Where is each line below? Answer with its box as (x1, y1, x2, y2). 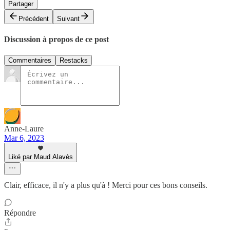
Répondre (4, 208, 36, 218)
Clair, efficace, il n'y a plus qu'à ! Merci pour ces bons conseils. (4, 181, 207, 190)
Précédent (18, 14, 49, 23)
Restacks (60, 56, 88, 65)
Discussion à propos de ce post (4, 34, 109, 44)
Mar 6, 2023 (4, 133, 44, 143)
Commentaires (8, 56, 51, 65)
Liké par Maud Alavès (8, 153, 73, 161)
